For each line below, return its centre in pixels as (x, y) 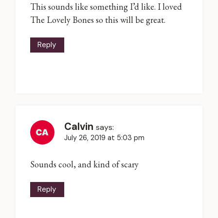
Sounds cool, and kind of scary (84, 164)
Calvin (79, 126)
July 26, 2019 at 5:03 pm (104, 137)
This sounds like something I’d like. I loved (106, 7)
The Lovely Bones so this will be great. (98, 20)
